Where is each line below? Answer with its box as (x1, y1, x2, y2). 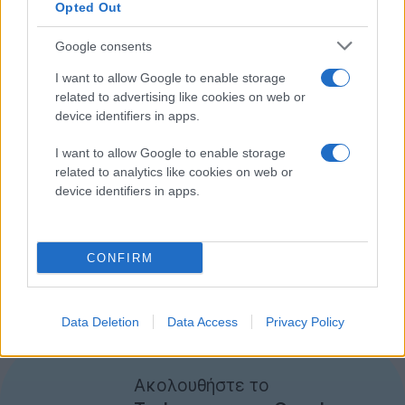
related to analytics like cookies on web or (55, 165, 293, 179)
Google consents (55, 38, 152, 53)
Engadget (331, 318, 400, 337)
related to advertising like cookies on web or (55, 89, 306, 104)
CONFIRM (86, 250, 154, 265)
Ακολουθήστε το (134, 374, 269, 396)
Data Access (166, 315, 238, 329)
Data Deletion (61, 315, 139, 329)
